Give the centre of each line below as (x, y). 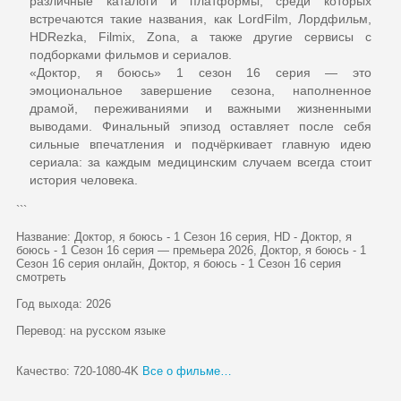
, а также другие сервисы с (273, 38)
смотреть (42, 277)
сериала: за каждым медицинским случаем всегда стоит (200, 163)
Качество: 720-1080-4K (80, 371)
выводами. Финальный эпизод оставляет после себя (200, 127)
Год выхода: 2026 (64, 304)
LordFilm (263, 20)
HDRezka (57, 38)
